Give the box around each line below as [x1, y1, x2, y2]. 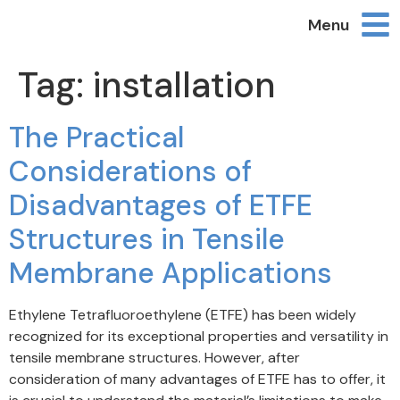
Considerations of [9, 153, 252, 190]
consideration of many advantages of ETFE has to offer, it [9, 370, 386, 388]
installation [93, 62, 276, 108]
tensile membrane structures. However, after [9, 348, 300, 367]
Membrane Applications [9, 254, 332, 292]
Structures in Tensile [9, 221, 285, 258]
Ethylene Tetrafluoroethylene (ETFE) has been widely [9, 305, 356, 324]
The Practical [9, 119, 184, 156]
